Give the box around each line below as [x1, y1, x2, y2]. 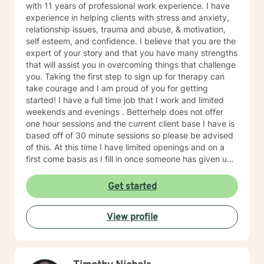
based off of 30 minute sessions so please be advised [26, 130, 233, 140]
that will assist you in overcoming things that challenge [26, 60, 236, 70]
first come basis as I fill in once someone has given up [26, 154, 232, 164]
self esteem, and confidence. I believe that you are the [26, 36, 236, 46]
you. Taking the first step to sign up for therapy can [26, 71, 225, 81]
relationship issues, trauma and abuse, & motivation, [26, 24, 226, 34]
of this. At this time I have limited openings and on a [26, 142, 54, 152]
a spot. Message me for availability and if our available [26, 166, 235, 176]
